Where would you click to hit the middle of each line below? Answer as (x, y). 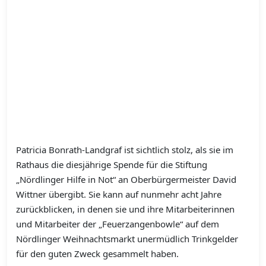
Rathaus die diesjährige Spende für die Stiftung (112, 165)
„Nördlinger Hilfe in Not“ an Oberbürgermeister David (126, 180)
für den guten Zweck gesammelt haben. (97, 254)
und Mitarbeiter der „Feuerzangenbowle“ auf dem (118, 224)
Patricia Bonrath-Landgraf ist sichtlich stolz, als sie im (125, 150)
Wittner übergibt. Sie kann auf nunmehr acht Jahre (119, 194)
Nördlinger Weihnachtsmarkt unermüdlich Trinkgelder (127, 239)
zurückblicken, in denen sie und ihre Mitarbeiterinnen (125, 209)
